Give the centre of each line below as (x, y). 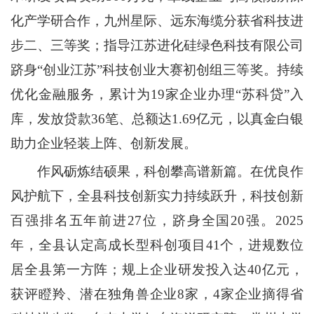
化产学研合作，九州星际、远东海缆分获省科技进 (157, 21)
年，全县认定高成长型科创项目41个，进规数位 (157, 245)
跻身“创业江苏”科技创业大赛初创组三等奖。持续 (157, 70)
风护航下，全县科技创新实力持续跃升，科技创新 (157, 196)
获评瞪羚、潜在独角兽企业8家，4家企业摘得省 (157, 294)
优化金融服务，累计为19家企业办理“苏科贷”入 (157, 94)
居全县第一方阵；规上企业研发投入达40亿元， (157, 269)
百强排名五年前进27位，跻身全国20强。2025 (157, 220)
